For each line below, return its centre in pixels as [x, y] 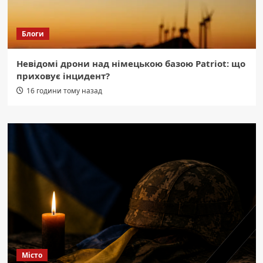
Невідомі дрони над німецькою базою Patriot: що [131, 63]
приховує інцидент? [63, 75]
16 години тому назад [64, 90]
